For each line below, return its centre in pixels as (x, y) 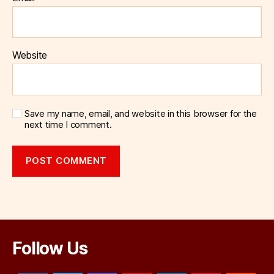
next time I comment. (68, 124)
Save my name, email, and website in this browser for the (141, 113)
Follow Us (50, 248)
